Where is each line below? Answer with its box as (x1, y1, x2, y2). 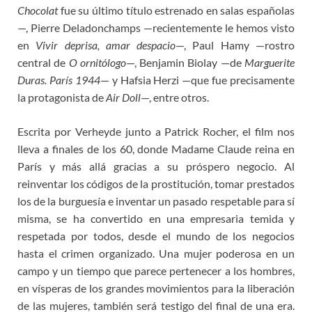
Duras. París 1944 (17, 73, 100, 87)
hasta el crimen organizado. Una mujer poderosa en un (17, 247, 295, 260)
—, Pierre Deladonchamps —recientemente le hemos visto (17, 21, 295, 35)
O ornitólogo (68, 56, 126, 70)
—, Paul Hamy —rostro (175, 38, 295, 52)
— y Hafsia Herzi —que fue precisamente (100, 73, 295, 87)
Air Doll (106, 91, 141, 104)
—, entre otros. (141, 91, 209, 104)
